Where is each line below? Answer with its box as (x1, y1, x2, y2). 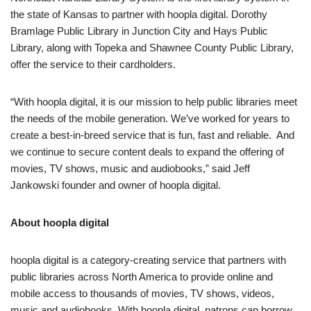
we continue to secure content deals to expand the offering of (10, 146, 284, 158)
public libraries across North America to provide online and (10, 271, 273, 283)
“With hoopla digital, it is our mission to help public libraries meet (10, 96, 297, 108)
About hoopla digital (10, 217, 109, 229)
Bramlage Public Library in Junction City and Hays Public (10, 25, 268, 37)
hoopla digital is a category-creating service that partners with (10, 254, 286, 267)
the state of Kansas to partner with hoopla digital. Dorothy (10, 8, 267, 21)
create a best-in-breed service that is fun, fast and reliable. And (10, 129, 294, 142)
